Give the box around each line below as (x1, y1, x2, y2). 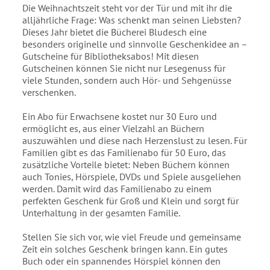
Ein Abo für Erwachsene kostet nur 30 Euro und (22, 110, 218, 123)
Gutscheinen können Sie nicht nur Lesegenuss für (22, 62, 226, 75)
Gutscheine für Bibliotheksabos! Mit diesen (22, 50, 199, 63)
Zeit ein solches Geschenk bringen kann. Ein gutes (22, 243, 228, 256)
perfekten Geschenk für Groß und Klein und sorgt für (22, 195, 239, 207)
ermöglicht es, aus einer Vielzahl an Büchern (22, 122, 205, 135)
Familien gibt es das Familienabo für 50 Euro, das (22, 146, 227, 159)
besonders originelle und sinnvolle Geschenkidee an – (22, 38, 248, 51)
